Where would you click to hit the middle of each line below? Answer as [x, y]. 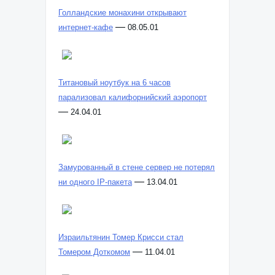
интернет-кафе [86, 27]
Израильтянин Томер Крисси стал [121, 237]
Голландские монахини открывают [122, 13]
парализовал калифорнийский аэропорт [133, 97]
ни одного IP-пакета [95, 182]
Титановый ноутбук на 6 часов [114, 83]
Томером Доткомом [94, 252]
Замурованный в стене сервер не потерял [137, 167]
